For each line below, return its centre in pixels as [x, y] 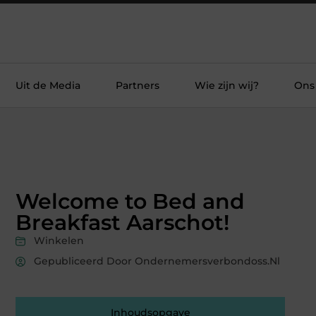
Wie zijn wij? [227, 85]
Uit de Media [48, 85]
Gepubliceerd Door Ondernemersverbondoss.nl [157, 261]
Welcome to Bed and [130, 202]
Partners [138, 85]
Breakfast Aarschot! [122, 223]
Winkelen [59, 241]
